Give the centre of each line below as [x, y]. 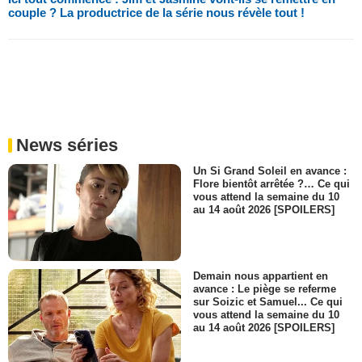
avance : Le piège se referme [265, 289]
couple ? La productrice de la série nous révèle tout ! [156, 12]
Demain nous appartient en [261, 276]
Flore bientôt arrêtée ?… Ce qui [271, 183]
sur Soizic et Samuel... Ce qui [268, 302]
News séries [67, 145]
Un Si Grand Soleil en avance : [270, 170]
